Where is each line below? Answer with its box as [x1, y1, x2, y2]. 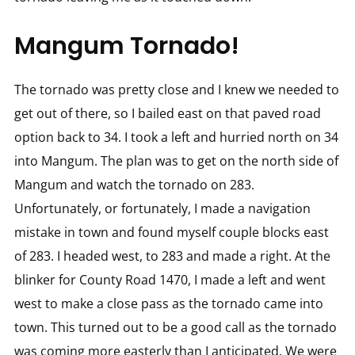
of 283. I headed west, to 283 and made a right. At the [13, 246, 330, 265]
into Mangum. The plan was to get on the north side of [13, 151, 338, 170]
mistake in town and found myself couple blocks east [13, 223, 329, 241]
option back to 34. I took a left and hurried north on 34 [13, 128, 338, 146]
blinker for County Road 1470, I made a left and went [13, 270, 326, 288]
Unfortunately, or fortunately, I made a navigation [13, 199, 311, 217]
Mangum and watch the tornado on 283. [13, 175, 254, 193]
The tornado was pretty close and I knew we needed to [13, 80, 339, 98]
